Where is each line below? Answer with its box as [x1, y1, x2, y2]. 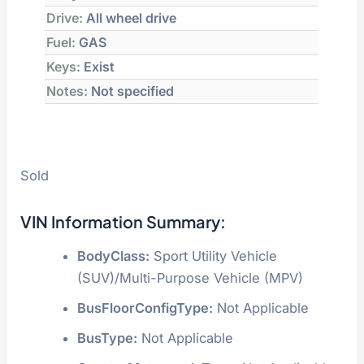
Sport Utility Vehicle [149, 247, 277, 264]
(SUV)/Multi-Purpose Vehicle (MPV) [76, 269, 303, 286]
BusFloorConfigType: [76, 299, 213, 316]
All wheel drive [83, 10, 177, 27]
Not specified [88, 83, 175, 100]
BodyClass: [76, 247, 149, 264]
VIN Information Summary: [20, 210, 227, 232]
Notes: [46, 83, 89, 100]
